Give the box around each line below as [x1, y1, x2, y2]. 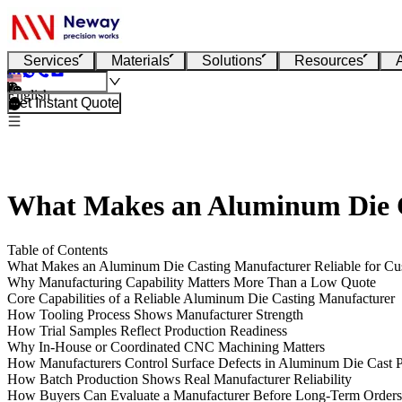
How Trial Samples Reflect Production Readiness [7, 322, 287, 338]
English [7, 87, 50, 102]
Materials [111, 53, 170, 68]
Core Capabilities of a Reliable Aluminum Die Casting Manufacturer [7, 290, 395, 306]
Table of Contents [7, 241, 108, 258]
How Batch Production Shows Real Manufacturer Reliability [7, 371, 352, 387]
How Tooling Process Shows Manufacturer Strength [7, 306, 303, 322]
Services [23, 53, 79, 68]
